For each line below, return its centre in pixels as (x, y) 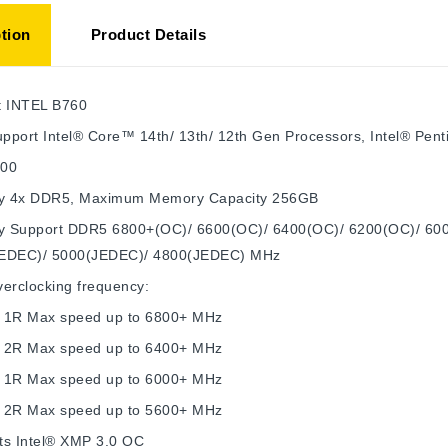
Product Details (148, 34)
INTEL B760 (46, 104)
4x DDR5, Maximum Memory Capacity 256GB (164, 197)
